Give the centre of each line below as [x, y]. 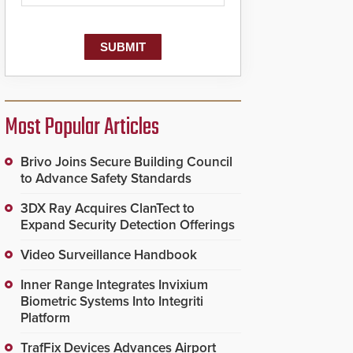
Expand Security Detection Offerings [128, 225]
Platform [45, 318]
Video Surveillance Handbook [109, 255]
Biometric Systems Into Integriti [112, 301]
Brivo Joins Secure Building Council [126, 162]
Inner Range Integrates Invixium [114, 285]
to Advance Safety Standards [106, 178]
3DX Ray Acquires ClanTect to [108, 208]
